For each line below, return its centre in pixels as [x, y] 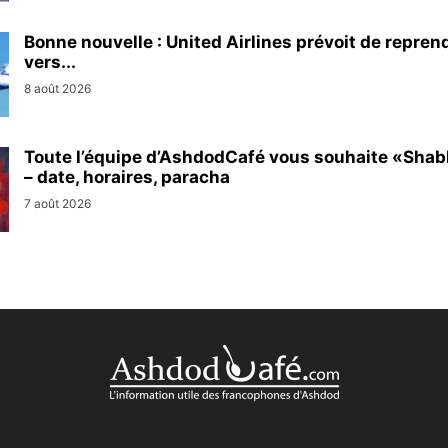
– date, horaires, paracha [127, 176]
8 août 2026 [57, 88]
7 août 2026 [57, 203]
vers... [50, 61]
